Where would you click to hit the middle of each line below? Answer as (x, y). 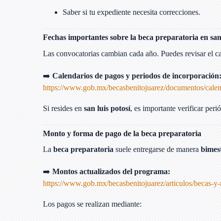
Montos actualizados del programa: (111, 172)
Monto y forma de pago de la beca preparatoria (122, 133)
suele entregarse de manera (157, 149)
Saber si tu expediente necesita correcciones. (131, 12)
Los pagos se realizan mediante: (92, 204)
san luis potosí (107, 108)
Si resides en (63, 108)
